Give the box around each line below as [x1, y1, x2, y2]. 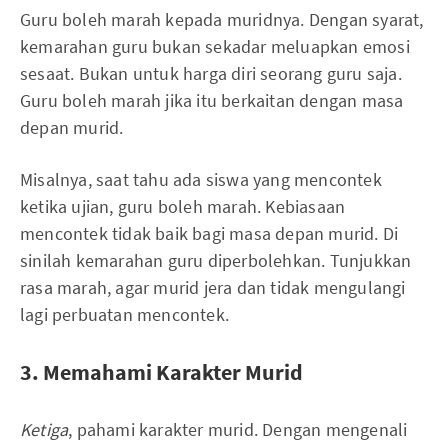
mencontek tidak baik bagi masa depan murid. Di [20, 221, 399, 245]
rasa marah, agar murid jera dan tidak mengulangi [20, 275, 406, 299]
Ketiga [20, 417, 69, 441]
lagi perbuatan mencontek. [20, 302, 229, 326]
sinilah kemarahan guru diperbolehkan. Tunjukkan [20, 248, 412, 272]
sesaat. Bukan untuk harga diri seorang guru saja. [20, 61, 402, 85]
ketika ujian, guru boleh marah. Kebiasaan [20, 194, 346, 218]
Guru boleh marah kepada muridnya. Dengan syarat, [20, 7, 424, 31]
